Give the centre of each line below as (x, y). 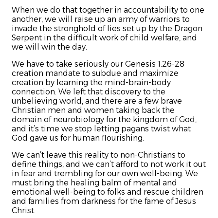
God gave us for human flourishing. (78, 138)
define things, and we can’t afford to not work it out (109, 164)
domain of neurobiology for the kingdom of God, (104, 120)
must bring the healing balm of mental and (94, 183)
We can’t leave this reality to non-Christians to (99, 155)
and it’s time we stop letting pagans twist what (101, 129)
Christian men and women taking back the (93, 110)
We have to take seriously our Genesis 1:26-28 (98, 64)
